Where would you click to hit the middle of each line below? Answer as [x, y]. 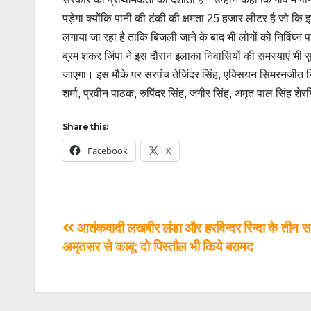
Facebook [108, 150]
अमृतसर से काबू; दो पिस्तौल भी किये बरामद [158, 246]
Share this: [85, 126]
